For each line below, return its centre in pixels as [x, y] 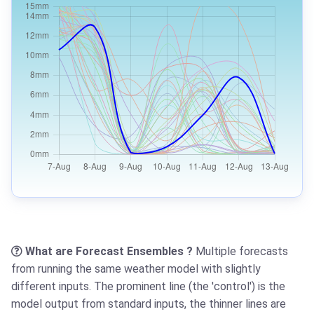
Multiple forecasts [242, 252]
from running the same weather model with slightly [136, 269]
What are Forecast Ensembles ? [110, 252]
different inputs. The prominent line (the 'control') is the [148, 287]
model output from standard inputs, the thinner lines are [149, 304]
